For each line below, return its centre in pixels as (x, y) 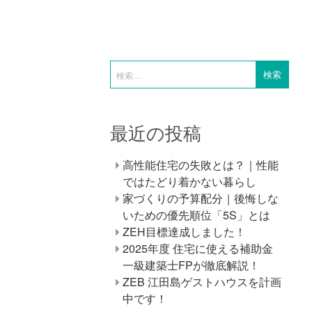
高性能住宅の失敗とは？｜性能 (201, 164)
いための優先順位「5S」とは (196, 214)
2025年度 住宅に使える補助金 (198, 248)
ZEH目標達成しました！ (184, 231)
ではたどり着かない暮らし (189, 181)
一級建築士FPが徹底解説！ (191, 265)
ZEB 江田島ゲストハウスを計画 (202, 281)
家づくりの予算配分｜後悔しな (201, 198)
